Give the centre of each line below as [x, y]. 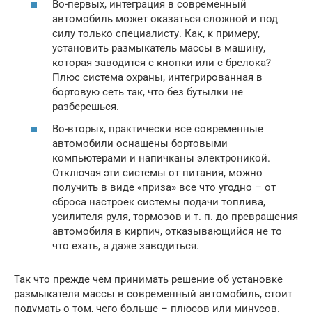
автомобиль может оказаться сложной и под [165, 19]
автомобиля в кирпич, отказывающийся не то [167, 231]
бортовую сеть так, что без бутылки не [148, 92]
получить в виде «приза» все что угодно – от [164, 187]
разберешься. [86, 107]
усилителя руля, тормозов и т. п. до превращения [175, 216]
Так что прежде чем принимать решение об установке [148, 279]
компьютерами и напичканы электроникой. [161, 158]
